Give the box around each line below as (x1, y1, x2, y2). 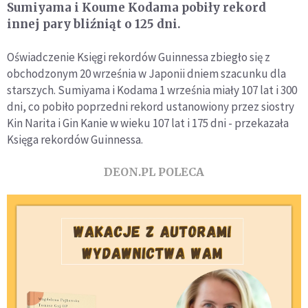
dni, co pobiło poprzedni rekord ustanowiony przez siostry (7, 99, 294, 115)
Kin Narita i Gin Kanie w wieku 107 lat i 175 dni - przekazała (7, 115, 289, 131)
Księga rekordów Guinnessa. (7, 132, 143, 148)
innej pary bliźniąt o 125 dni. (7, 16, 181, 32)
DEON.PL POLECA (104, 165, 204, 179)
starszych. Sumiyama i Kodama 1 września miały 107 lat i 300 (7, 82, 297, 98)
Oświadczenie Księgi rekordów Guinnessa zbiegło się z (7, 49, 270, 65)
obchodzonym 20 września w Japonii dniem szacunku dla (7, 66, 286, 82)
